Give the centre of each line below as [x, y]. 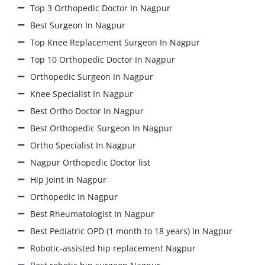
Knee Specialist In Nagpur [82, 93]
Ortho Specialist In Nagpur [83, 145]
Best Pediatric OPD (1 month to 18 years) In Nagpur [132, 231]
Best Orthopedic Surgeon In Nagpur [102, 128]
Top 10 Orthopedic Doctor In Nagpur [103, 59]
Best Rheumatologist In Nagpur [93, 214]
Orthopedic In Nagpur [74, 196]
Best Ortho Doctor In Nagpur [87, 111]
